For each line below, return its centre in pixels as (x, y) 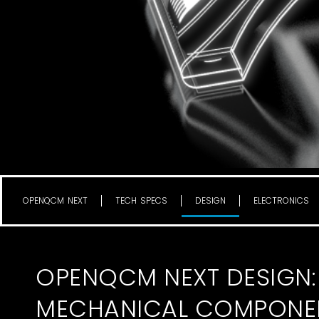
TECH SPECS (141, 200)
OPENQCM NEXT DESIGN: (176, 277)
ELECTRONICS (281, 200)
